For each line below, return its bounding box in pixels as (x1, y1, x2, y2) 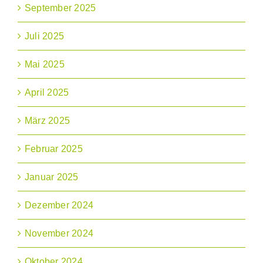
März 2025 (25, 116, 70, 126)
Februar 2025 (25, 144, 83, 154)
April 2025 (25, 87, 69, 98)
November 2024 (25, 228, 94, 239)
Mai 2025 (25, 59, 65, 70)
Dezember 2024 (25, 200, 94, 211)
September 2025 (25, 3, 96, 14)
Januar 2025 (25, 172, 79, 183)
